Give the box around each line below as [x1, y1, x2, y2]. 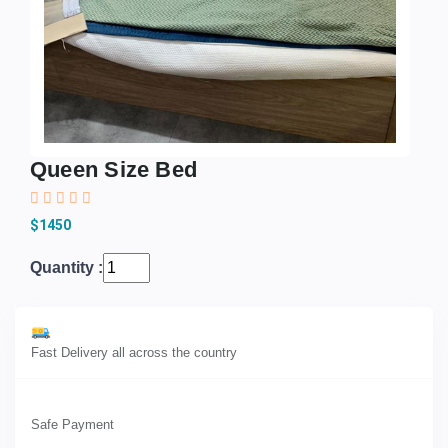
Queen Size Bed [30, 157, 198, 183]
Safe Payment [31, 417, 114, 433]
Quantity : [30, 259, 103, 277]
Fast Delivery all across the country [31, 345, 237, 361]
